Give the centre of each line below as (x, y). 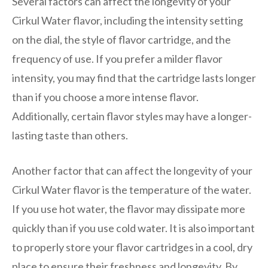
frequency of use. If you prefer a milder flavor (117, 58)
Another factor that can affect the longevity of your (132, 170)
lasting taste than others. (70, 135)
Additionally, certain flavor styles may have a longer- (132, 116)
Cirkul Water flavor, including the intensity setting (127, 20)
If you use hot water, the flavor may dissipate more (129, 208)
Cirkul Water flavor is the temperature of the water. (132, 189)
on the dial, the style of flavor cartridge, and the (121, 39)
